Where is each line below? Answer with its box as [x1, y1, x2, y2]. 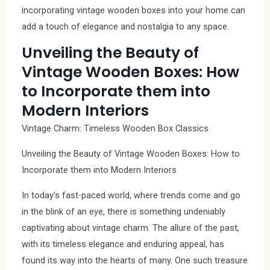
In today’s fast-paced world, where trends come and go [22, 189, 240, 201]
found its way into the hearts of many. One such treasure [22, 254, 248, 266]
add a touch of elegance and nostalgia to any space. [22, 20, 229, 32]
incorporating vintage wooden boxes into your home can [22, 4, 245, 16]
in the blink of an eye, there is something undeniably [22, 206, 225, 217]
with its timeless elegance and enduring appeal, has [22, 238, 224, 250]
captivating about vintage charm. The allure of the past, [22, 222, 239, 233]
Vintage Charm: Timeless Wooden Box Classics [22, 123, 209, 134]
